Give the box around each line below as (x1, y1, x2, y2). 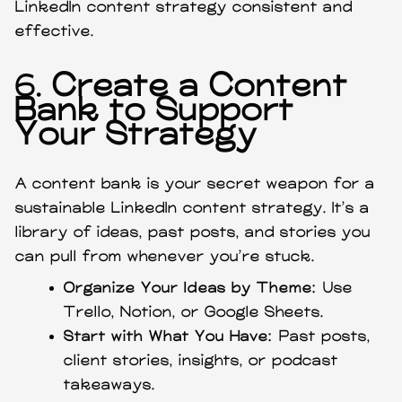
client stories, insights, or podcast (64, 352, 339, 370)
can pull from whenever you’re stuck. (15, 248, 316, 266)
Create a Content (52, 68, 349, 105)
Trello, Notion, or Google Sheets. (64, 303, 325, 321)
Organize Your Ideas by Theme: (64, 279, 317, 297)
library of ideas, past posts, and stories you (15, 223, 371, 241)
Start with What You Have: (64, 328, 273, 345)
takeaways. (64, 376, 156, 394)
